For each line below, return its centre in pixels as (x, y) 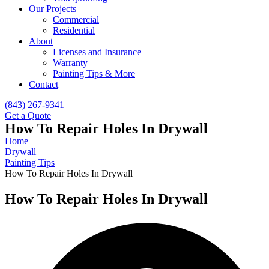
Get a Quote (28, 116)
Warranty (70, 63)
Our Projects (53, 9)
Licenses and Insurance (97, 52)
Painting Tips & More (94, 74)
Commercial (76, 20)
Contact (44, 84)
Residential (74, 30)
